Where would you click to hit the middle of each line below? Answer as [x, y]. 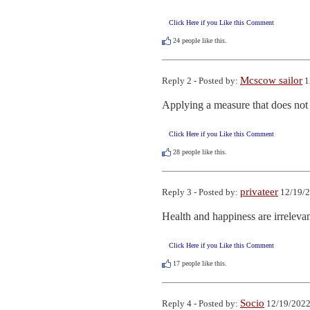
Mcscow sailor [271, 80]
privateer [259, 192]
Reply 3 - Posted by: [201, 192]
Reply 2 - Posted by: [201, 80]
